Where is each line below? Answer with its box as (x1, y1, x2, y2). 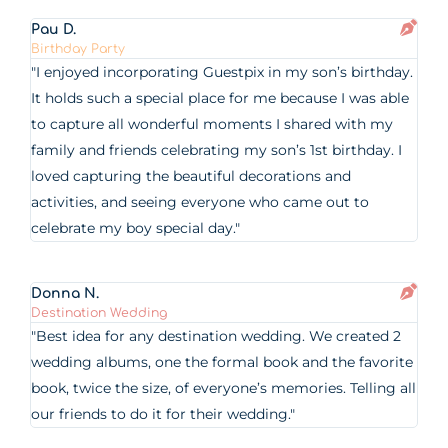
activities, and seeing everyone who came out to (31, 193, 370, 211)
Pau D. (31, 22, 77, 37)
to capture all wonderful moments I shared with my (31, 115, 394, 133)
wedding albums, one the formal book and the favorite (31, 353, 414, 371)
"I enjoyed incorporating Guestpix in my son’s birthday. (31, 63, 414, 81)
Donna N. (31, 286, 100, 301)
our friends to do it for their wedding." (31, 405, 296, 423)
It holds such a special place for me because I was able (31, 89, 410, 107)
